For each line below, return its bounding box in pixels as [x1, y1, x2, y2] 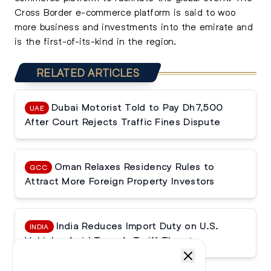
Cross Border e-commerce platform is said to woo [15, 6, 236, 18]
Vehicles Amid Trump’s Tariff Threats [25, 235, 198, 246]
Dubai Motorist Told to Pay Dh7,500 [51, 102, 223, 113]
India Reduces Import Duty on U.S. [56, 220, 219, 231]
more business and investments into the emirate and [15, 21, 253, 32]
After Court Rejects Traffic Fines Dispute [25, 116, 221, 127]
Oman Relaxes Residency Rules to [54, 161, 215, 172]
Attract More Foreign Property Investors [25, 175, 215, 186]
